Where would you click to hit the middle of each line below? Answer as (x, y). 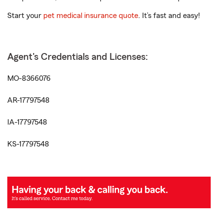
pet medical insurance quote (91, 16)
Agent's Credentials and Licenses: (78, 57)
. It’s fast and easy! (169, 16)
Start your (25, 16)
